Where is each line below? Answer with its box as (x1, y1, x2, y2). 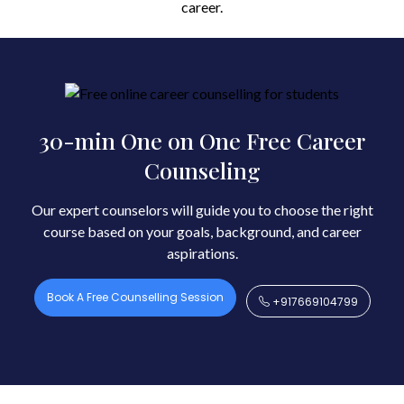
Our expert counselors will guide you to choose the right (31, 201, 373, 219)
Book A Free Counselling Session (46, 289, 224, 306)
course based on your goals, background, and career (42, 223, 362, 241)
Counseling (143, 155, 261, 186)
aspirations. (166, 244, 238, 262)
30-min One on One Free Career (39, 125, 365, 156)
